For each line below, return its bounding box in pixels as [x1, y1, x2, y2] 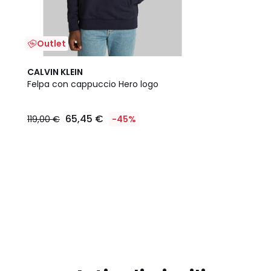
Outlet [37, 38, 66, 50]
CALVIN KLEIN [27, 66, 83, 78]
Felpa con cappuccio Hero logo [27, 78, 158, 90]
